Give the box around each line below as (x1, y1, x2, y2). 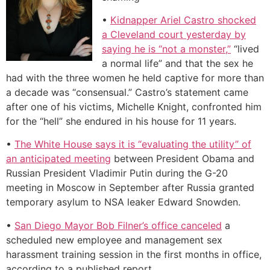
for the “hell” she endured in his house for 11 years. (6, 115, 236, 128)
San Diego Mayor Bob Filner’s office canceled (14, 219, 222, 231)
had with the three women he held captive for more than (6, 72, 264, 84)
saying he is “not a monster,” (102, 43, 231, 55)
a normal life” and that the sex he (102, 57, 253, 70)
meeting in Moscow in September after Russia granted (6, 181, 254, 194)
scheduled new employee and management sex (6, 233, 222, 246)
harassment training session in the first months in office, (6, 248, 262, 260)
